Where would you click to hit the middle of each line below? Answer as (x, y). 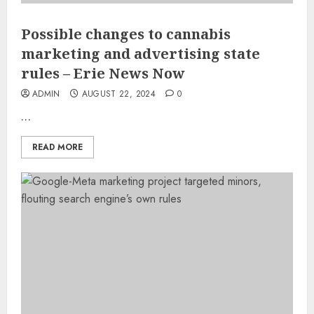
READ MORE (57, 147)
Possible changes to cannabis (126, 34)
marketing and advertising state (141, 53)
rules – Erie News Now (103, 73)
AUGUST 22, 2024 (118, 94)
